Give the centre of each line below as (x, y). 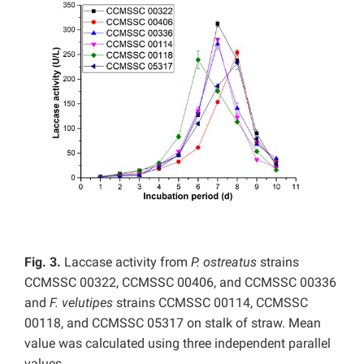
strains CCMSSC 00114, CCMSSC (210, 303)
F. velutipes (81, 303)
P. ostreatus (224, 262)
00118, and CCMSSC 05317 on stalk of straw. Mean (173, 323)
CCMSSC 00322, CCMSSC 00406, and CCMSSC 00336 (180, 283)
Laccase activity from (126, 262)
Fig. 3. (43, 262)
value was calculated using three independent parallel (178, 344)
